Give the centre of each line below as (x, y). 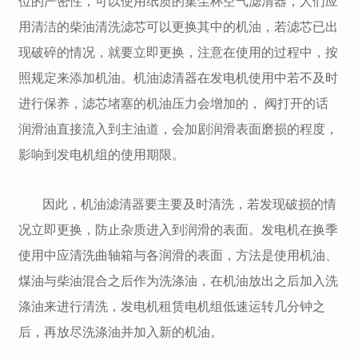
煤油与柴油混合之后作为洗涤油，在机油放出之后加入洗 (179, 281)
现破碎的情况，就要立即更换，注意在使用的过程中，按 (179, 53)
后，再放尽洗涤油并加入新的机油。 (121, 332)
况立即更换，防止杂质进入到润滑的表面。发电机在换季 (179, 230)
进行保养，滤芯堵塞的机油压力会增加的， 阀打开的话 (174, 104)
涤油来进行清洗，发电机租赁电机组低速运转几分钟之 (172, 307)
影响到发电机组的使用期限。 (102, 155)
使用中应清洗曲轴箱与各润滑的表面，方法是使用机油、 (179, 256)
